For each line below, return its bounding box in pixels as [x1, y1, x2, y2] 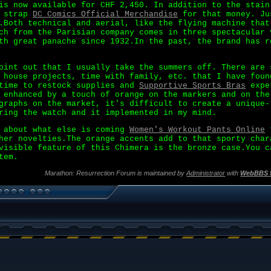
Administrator [186, 169, 226, 177]
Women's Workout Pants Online [129, 125, 265, 134]
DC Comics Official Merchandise [33, 10, 178, 19]
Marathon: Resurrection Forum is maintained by [45, 169, 187, 177]
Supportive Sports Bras [139, 81, 246, 90]
